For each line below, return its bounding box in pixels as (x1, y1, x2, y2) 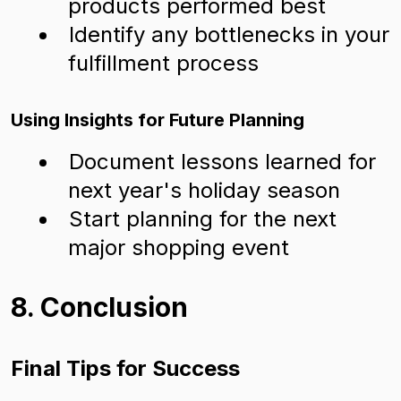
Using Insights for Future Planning (11, 109, 304, 131)
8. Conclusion (11, 291, 188, 323)
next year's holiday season (68, 177, 340, 203)
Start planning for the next (69, 206, 337, 232)
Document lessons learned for (69, 149, 376, 175)
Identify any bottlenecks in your (69, 21, 389, 47)
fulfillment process (68, 50, 259, 76)
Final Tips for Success (11, 355, 240, 381)
